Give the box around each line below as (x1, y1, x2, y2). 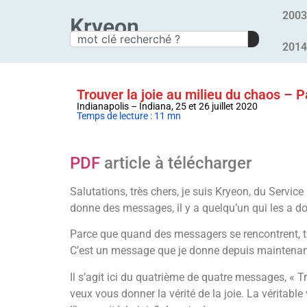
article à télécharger (100, 153, 251, 173)
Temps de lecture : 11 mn (77, 110, 181, 121)
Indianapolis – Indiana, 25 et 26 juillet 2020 (77, 101, 258, 112)
